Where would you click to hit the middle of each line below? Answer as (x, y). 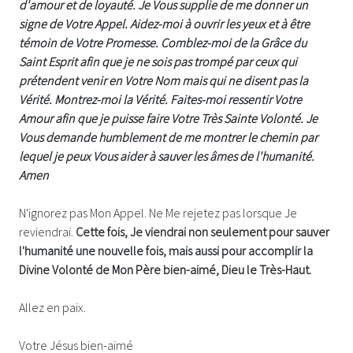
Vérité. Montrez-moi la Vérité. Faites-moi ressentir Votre (160, 99)
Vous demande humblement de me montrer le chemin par (168, 137)
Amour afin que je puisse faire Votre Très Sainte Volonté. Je (168, 118)
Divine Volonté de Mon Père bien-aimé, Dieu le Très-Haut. (166, 269)
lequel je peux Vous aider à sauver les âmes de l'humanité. (167, 156)
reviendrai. (47, 231)
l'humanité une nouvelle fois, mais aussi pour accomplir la (166, 250)
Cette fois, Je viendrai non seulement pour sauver (203, 231)
